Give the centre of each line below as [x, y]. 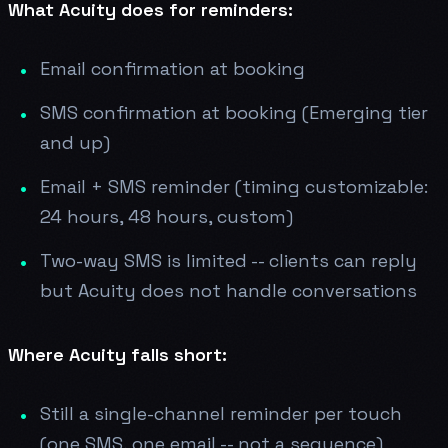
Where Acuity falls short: [117, 354]
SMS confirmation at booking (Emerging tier [234, 112]
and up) [75, 142]
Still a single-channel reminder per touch [221, 413]
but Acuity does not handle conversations [228, 290]
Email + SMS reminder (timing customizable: [234, 186]
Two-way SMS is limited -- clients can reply [228, 260]
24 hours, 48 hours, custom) [166, 216]
